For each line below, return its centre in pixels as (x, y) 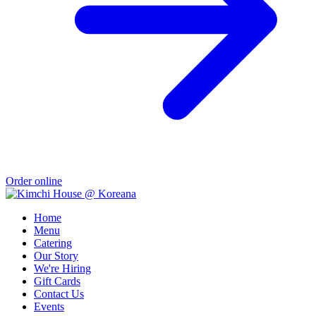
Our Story (56, 255)
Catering (53, 243)
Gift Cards (57, 281)
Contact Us (59, 293)
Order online (34, 181)
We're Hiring (62, 268)
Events (49, 306)
